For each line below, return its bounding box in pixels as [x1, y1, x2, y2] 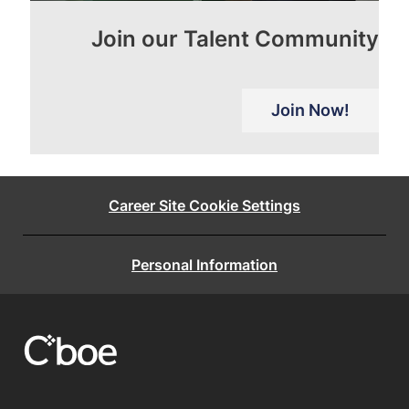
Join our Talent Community [91, 26, 380, 53]
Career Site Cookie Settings [108, 196, 300, 215]
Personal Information [131, 256, 278, 275]
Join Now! [271, 100, 351, 121]
